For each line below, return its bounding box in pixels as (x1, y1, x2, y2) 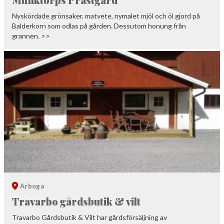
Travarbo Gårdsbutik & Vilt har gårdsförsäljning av (12, 212, 167, 221)
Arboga (20, 181, 44, 190)
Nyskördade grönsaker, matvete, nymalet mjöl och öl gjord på (12, 11, 200, 20)
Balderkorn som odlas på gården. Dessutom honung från (12, 21, 186, 30)
